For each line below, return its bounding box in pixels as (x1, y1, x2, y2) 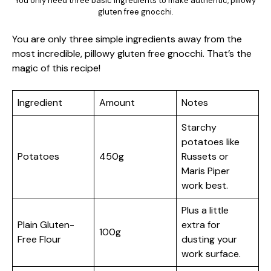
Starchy (181, 121, 217, 134)
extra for (181, 218, 220, 231)
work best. (181, 179, 228, 192)
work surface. (181, 247, 241, 260)
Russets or (181, 150, 229, 163)
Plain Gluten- (18, 218, 74, 231)
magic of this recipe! (12, 62, 100, 74)
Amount (99, 96, 135, 109)
